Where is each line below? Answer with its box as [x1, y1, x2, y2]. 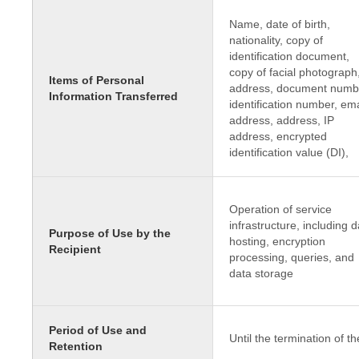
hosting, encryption [228, 235, 325, 248]
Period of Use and [49, 324, 147, 337]
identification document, [228, 50, 349, 63]
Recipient [49, 243, 101, 256]
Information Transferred [49, 90, 178, 103]
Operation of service [228, 203, 332, 216]
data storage [228, 267, 293, 280]
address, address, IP [228, 114, 334, 127]
